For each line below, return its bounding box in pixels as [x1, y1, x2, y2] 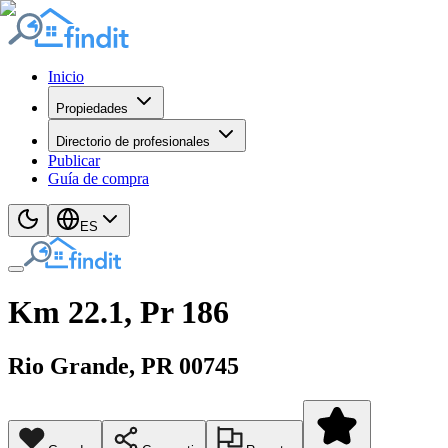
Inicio [48, 68, 84, 85]
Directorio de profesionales [56, 134, 210, 149]
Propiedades [56, 101, 128, 116]
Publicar [48, 152, 100, 169]
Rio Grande [8, 352, 129, 379]
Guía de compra [48, 170, 149, 187]
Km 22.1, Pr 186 [8, 294, 229, 331]
